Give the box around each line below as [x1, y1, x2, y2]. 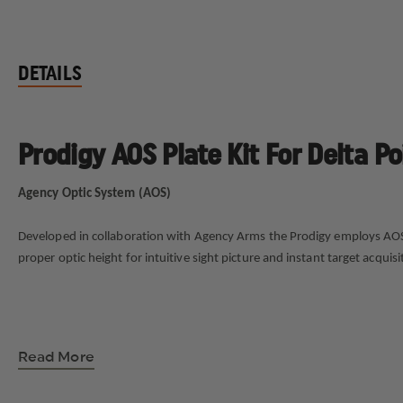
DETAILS [18, 64, 82, 84]
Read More [18, 350, 94, 364]
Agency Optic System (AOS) [18, 187, 171, 201]
